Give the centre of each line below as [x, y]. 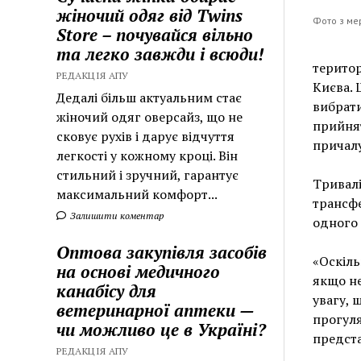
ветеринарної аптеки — [156, 310]
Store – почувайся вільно [155, 34]
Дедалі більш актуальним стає [149, 97]
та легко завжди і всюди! [160, 54]
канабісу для [107, 290]
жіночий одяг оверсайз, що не [150, 116]
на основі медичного [139, 271]
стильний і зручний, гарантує [148, 174]
